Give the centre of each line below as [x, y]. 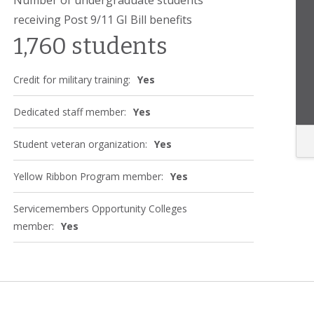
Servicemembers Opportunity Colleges [100, 208]
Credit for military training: [72, 79]
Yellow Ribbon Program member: [88, 176]
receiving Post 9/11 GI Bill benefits [103, 19]
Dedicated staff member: [70, 111]
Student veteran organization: [80, 144]
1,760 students [90, 46]
